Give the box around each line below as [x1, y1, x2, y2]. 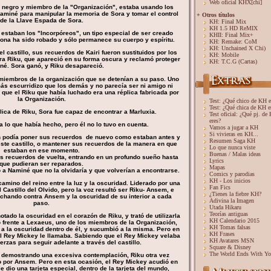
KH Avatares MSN [209, 237, 254, 244]
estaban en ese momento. [3, 147, 80, 154]
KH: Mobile [209, 51, 239, 58]
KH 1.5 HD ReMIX [209, 25, 258, 31]
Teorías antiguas [209, 211, 248, 217]
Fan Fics [209, 184, 230, 191]
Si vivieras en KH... [209, 131, 258, 137]
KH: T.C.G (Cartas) [209, 58, 257, 65]
